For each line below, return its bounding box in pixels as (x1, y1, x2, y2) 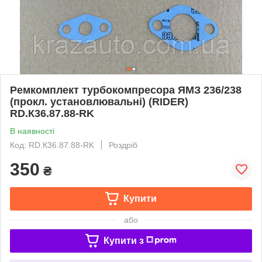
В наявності (10, 126, 54, 136)
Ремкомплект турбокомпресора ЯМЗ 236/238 (10, 84, 242, 96)
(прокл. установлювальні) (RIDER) (10, 95, 188, 108)
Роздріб (109, 140, 137, 150)
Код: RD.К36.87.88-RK (10, 140, 94, 150)
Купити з (103, 235, 144, 246)
